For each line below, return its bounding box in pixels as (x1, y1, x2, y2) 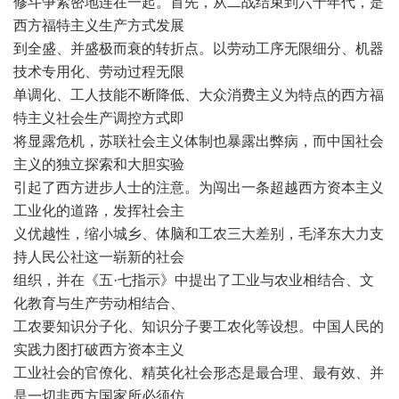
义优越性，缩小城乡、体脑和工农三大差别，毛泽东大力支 (13, 226, 384, 241)
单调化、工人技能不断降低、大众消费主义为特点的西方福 (13, 87, 384, 102)
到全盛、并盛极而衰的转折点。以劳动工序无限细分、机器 (13, 41, 384, 56)
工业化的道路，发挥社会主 (13, 203, 184, 218)
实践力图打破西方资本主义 (13, 342, 184, 357)
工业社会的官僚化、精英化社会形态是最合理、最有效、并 (13, 365, 384, 380)
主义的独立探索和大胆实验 (13, 157, 184, 172)
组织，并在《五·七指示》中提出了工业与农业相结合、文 (13, 273, 374, 288)
